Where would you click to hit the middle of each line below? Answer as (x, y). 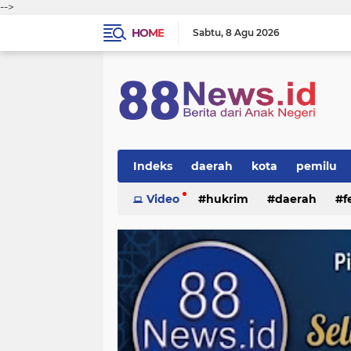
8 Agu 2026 (253, 33)
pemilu (317, 166)
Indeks (153, 166)
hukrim (227, 199)
